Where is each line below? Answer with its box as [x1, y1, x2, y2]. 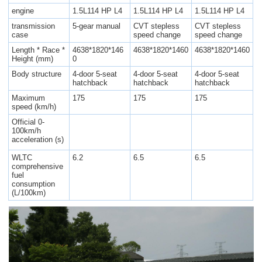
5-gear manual [73, 22, 121, 31]
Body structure [12, 70, 62, 79]
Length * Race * [12, 46, 65, 55]
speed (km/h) [12, 102, 57, 112]
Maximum [12, 94, 46, 103]
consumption [12, 180, 56, 189]
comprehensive [12, 162, 64, 171]
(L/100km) [12, 188, 46, 198]
